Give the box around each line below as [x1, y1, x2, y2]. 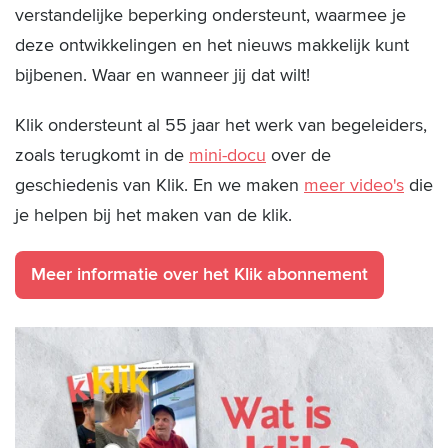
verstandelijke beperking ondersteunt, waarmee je [15, 5, 406, 26]
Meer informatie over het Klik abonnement [31, 264, 368, 285]
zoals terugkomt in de [15, 145, 189, 166]
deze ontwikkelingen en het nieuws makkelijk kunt [15, 35, 409, 56]
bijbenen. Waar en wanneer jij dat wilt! [15, 65, 315, 86]
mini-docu [189, 145, 266, 166]
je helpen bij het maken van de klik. [15, 205, 292, 226]
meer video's [304, 175, 404, 196]
